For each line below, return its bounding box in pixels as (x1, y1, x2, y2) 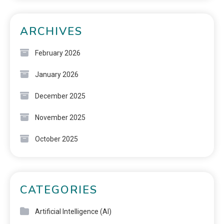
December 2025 (35, 91, 85, 100)
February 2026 (35, 48, 80, 57)
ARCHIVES (20, 23, 82, 39)
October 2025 (35, 134, 78, 143)
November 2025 (35, 113, 85, 121)
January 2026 (35, 70, 78, 78)
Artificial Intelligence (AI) (35, 207, 111, 215)
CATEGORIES (20, 182, 97, 197)
